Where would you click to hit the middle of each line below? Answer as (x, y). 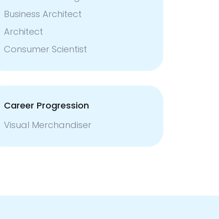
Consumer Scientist (45, 49)
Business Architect (43, 14)
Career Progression (46, 105)
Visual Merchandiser (48, 125)
